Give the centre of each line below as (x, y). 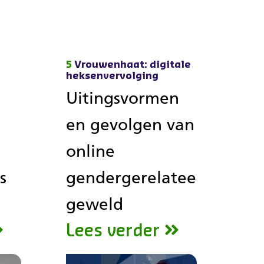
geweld (95, 204)
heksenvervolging (112, 76)
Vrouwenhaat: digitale (131, 65)
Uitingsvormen (123, 98)
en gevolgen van (130, 124)
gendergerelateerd (139, 177)
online (90, 151)
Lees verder (113, 231)
